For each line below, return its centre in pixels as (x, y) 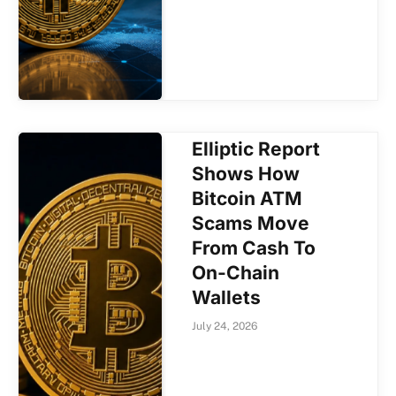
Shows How (246, 174)
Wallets (227, 298)
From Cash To (254, 248)
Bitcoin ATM (247, 199)
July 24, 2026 (225, 327)
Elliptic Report (256, 149)
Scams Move (251, 224)
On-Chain (236, 273)
